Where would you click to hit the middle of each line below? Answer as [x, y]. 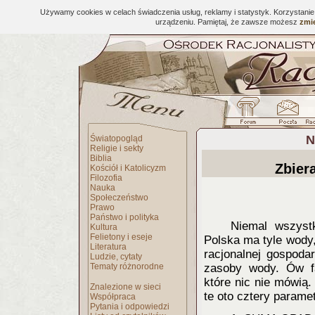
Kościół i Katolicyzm [128, 168]
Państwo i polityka [124, 217]
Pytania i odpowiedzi [130, 307]
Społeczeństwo [119, 198]
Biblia [101, 158]
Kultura [104, 227]
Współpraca [113, 297]
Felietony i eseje [121, 237]
